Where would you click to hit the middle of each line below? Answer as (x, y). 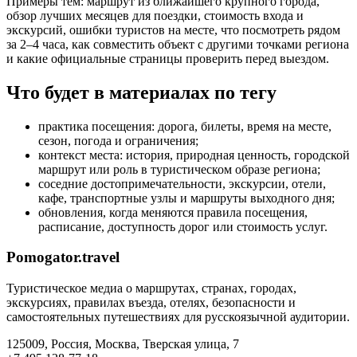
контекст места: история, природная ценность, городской (194, 155)
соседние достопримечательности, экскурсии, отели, (182, 183)
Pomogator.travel (63, 257)
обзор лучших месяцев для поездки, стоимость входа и (155, 15)
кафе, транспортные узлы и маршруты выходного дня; (186, 198)
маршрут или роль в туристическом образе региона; (179, 169)
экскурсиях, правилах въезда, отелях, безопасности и (151, 303)
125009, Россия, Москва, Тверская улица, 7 (123, 344)
